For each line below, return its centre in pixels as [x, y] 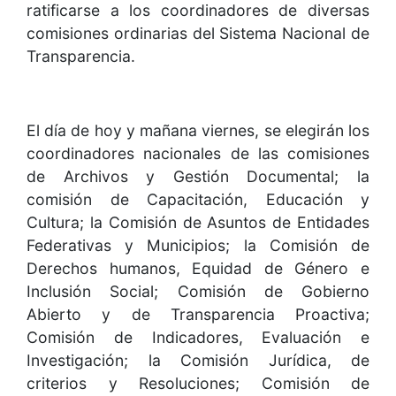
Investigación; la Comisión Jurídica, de [198, 361]
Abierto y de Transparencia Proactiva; [198, 315]
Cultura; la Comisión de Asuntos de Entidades [198, 223]
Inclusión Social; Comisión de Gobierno [198, 292]
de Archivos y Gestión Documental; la [198, 177]
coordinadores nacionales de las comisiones [198, 154]
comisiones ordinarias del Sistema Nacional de [198, 34]
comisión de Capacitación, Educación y [198, 200]
